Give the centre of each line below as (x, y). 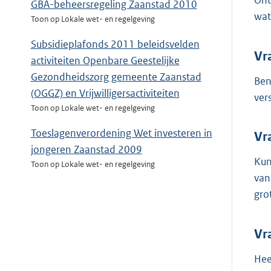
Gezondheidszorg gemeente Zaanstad (116, 77)
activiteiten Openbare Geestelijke (105, 61)
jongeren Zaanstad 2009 (86, 150)
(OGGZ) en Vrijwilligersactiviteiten (105, 93)
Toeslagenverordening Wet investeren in (121, 133)
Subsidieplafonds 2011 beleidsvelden (115, 44)
